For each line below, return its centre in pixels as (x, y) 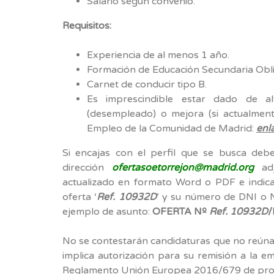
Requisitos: (87, 25)
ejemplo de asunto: (107, 211)
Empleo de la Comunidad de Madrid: (172, 128)
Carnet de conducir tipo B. (147, 84)
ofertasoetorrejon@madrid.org (183, 167)
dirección (87, 167)
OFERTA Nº (181, 211)
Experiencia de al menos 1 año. (158, 55)
